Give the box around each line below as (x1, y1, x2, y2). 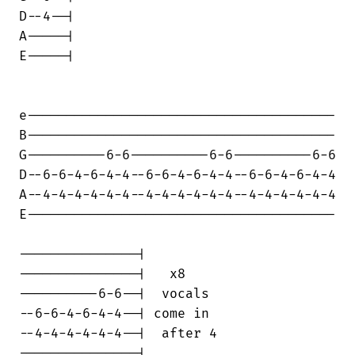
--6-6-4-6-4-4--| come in (19, 305, 209, 322)
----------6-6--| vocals (19, 285, 209, 302)
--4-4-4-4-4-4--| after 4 (19, 325, 217, 342)
